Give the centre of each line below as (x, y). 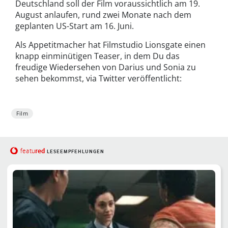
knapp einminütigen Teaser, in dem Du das (97, 56)
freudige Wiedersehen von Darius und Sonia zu (106, 67)
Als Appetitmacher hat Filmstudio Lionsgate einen (110, 45)
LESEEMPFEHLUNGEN (75, 152)
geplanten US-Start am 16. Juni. (75, 26)
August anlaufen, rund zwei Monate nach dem (103, 15)
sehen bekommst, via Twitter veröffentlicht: (98, 79)
